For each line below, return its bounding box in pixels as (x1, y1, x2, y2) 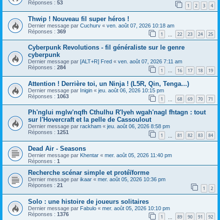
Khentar (80, 152, 99, 159)
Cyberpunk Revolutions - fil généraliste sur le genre (28, 44, 185, 52)
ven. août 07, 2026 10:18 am (107, 22, 174, 28)
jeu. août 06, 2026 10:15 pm (98, 87, 164, 93)
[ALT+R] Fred (80, 58, 112, 65)
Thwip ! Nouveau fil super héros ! (28, 15, 129, 23)
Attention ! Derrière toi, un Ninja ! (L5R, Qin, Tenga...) (28, 80, 189, 87)
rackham (80, 123, 101, 130)
